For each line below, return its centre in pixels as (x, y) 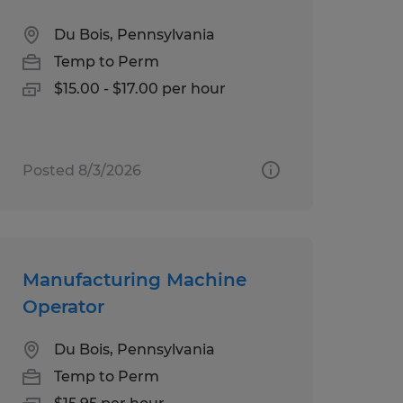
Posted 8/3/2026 (81, 170)
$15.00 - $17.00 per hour (139, 88)
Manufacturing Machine (134, 279)
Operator (63, 306)
